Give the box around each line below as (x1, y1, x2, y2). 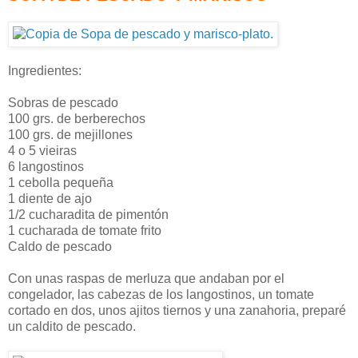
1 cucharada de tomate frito (8, 224, 161, 238)
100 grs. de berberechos (8, 112, 145, 126)
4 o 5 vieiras (8, 144, 77, 158)
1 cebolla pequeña (8, 176, 113, 190)
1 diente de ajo (8, 192, 92, 206)
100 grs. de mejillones (8, 128, 133, 142)
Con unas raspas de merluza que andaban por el (8, 272, 284, 286)
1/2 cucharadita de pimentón (8, 208, 169, 222)
